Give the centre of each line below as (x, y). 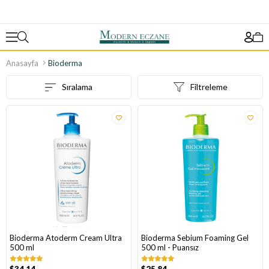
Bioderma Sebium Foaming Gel (195, 238)
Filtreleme (209, 87)
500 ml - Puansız (170, 247)
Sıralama (77, 87)
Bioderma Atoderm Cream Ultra (66, 238)
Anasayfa (22, 63)
